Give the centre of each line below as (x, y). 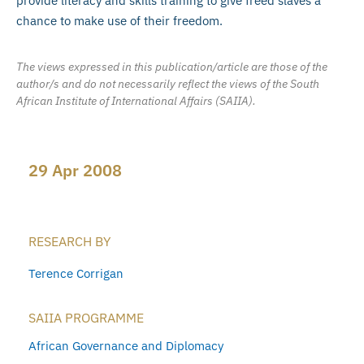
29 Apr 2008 (75, 171)
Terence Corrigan (76, 273)
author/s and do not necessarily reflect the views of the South (168, 84)
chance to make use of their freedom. (119, 21)
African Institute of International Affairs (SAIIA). (136, 101)
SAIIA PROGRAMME (86, 317)
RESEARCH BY (69, 242)
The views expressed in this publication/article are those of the (172, 67)
